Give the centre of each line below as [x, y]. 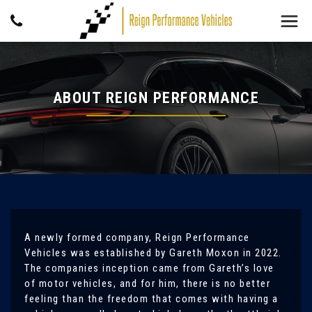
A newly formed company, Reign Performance [137, 237]
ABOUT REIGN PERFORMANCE [156, 98]
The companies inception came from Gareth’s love [149, 268]
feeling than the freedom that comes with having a [151, 299]
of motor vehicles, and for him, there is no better [147, 283]
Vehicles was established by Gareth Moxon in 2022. [153, 253]
